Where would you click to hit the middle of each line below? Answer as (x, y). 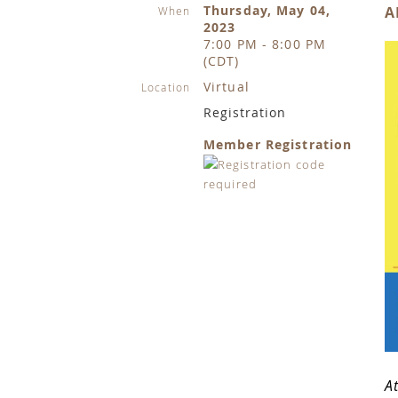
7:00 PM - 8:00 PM (265, 44)
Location (166, 87)
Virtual (227, 87)
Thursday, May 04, (267, 10)
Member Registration (278, 144)
